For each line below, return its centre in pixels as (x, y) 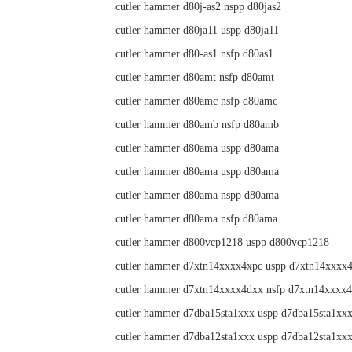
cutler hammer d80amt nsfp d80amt (195, 77)
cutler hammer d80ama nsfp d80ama (196, 219)
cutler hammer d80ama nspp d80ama (197, 195)
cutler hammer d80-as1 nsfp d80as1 (194, 54)
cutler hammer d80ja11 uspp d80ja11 (197, 30)
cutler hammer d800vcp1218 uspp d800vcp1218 (222, 242)
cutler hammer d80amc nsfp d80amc (196, 101)
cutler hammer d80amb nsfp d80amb (197, 125)
